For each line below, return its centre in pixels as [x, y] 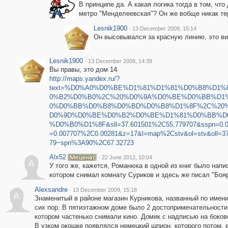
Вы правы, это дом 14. [84, 69]
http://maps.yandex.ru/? [84, 79]
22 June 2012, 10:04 [127, 157]
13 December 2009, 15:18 [105, 190]
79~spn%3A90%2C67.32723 [91, 143]
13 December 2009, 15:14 [164, 28]
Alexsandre [51, 190]
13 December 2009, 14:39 [120, 61]
